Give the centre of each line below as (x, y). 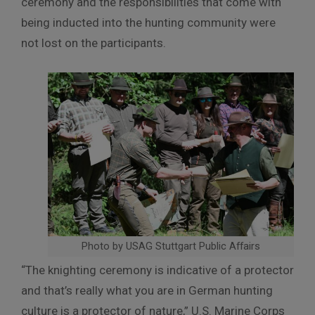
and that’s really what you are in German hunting (147, 291)
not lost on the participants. (94, 43)
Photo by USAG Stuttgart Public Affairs (171, 246)
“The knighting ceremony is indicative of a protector (157, 270)
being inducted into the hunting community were (148, 22)
